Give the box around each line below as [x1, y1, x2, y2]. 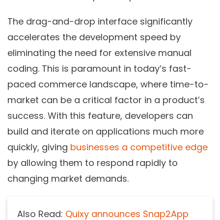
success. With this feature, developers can [7, 109, 193, 122]
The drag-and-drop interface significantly [7, 15, 192, 27]
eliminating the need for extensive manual [7, 46, 192, 59]
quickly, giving [7, 140, 70, 153]
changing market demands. [7, 172, 129, 185]
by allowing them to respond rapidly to [7, 156, 178, 169]
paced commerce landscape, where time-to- [7, 78, 209, 90]
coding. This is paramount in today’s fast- [7, 62, 192, 75]
